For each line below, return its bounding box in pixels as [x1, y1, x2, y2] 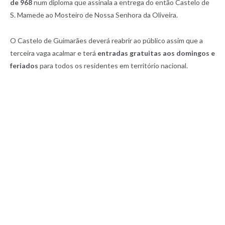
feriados [10, 61, 38, 70]
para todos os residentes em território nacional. [38, 61, 188, 70]
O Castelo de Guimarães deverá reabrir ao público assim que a [10, 36, 203, 45]
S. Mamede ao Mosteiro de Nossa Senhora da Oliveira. [10, 10, 178, 19]
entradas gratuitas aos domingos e [97, 48, 215, 57]
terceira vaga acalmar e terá [10, 48, 97, 57]
